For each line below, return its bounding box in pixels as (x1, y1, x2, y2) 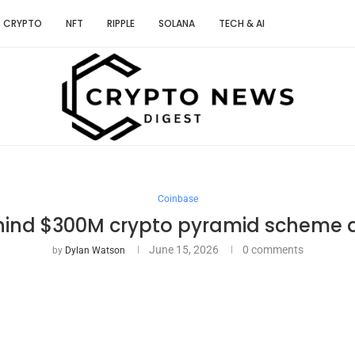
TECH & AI (219, 17, 265, 30)
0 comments (242, 242, 303, 256)
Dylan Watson (64, 244, 125, 256)
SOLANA (158, 17, 195, 30)
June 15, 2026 (148, 242, 219, 256)
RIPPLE (107, 17, 135, 30)
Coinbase (157, 193, 198, 204)
